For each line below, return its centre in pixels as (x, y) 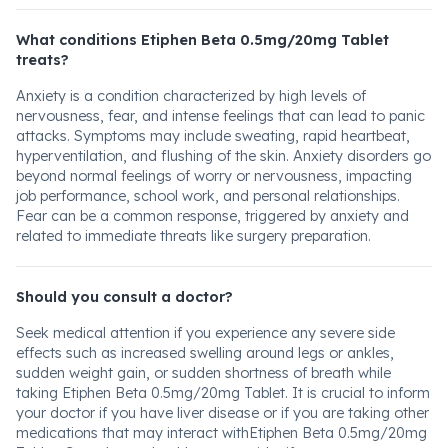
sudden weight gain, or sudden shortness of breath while (203, 373)
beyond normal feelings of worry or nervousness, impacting (214, 176)
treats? (42, 60)
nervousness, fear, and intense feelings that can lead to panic (220, 116)
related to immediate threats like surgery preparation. (193, 236)
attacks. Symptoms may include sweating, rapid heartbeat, (213, 136)
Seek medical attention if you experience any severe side (205, 333)
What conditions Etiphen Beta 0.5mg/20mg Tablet (202, 40)
